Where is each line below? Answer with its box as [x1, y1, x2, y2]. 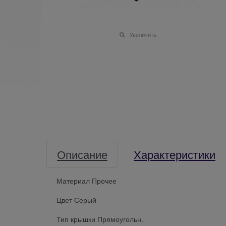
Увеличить [129, 30, 156, 38]
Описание [57, 146, 107, 162]
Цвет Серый [56, 194, 96, 205]
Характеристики [134, 146, 215, 162]
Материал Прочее [56, 175, 117, 186]
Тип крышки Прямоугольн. [56, 213, 143, 224]
